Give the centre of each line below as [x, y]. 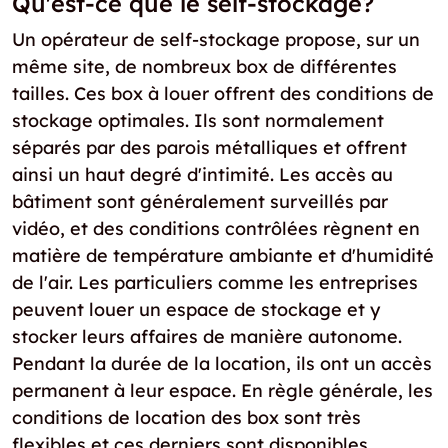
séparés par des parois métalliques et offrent [209, 147]
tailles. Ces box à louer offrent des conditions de [223, 93]
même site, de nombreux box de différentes [204, 66]
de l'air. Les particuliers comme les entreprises [215, 282]
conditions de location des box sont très [186, 417]
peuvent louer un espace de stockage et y [196, 309]
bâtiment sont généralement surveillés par [200, 201]
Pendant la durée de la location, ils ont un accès [222, 363]
